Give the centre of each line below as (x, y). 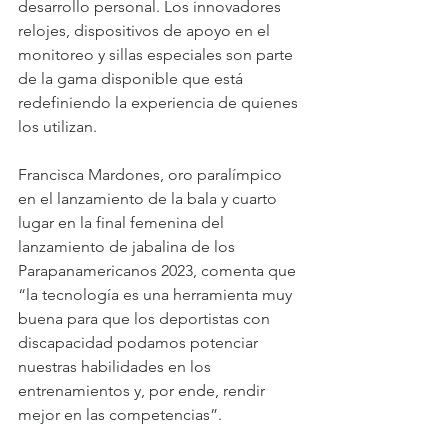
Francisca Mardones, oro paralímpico (152, 174)
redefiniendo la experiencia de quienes (160, 102)
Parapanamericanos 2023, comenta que (159, 270)
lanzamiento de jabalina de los (128, 246)
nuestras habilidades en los (116, 366)
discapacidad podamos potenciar (140, 342)
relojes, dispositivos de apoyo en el (146, 30)
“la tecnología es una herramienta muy (157, 294)
